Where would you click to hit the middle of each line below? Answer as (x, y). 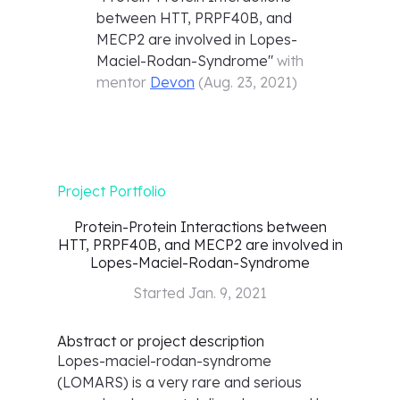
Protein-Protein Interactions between (200, 227)
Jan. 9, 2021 (228, 293)
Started (161, 293)
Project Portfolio (112, 191)
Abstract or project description (161, 341)
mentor (123, 82)
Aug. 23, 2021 (248, 82)
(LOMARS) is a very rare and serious (179, 382)
